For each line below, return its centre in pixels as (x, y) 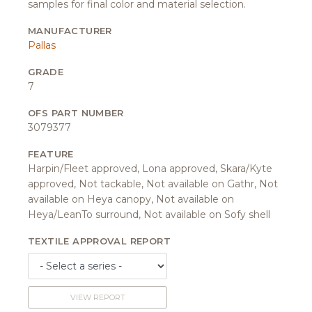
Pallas (42, 45)
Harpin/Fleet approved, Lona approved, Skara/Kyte (150, 168)
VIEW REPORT (97, 297)
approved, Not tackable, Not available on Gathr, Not (153, 184)
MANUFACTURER (70, 30)
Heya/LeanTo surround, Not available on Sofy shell (149, 214)
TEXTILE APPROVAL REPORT (99, 241)
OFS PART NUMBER (76, 112)
